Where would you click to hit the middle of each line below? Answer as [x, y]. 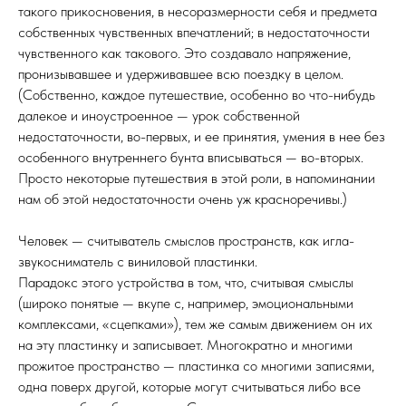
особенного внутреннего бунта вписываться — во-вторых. [191, 157]
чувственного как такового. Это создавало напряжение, [184, 53]
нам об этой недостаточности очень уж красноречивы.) [183, 199]
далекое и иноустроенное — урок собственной [159, 116]
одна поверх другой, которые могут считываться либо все [189, 387]
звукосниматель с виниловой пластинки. [138, 261]
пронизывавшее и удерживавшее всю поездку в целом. [181, 74]
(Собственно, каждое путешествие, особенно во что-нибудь [197, 95]
